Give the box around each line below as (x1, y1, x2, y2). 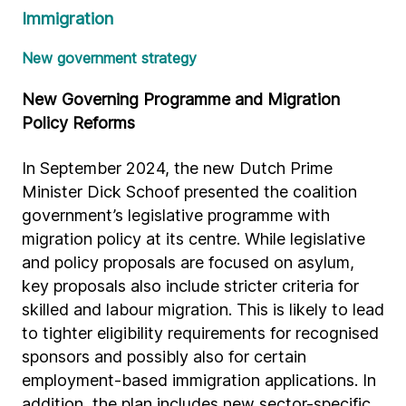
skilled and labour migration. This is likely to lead (22, 300, 384, 319)
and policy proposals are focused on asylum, (22, 253, 354, 272)
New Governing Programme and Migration (22, 90, 340, 109)
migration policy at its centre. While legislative (22, 229, 365, 248)
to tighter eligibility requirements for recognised (22, 324, 379, 343)
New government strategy (22, 49, 197, 67)
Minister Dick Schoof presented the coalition (22, 182, 357, 201)
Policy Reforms (22, 113, 135, 132)
